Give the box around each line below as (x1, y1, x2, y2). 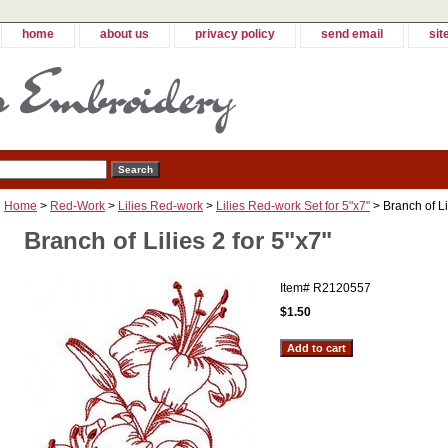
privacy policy (195, 27, 275, 41)
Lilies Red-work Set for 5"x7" (216, 199, 370, 214)
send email (321, 27, 383, 41)
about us (100, 27, 149, 41)
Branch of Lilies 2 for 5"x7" (24, 227, 332, 255)
